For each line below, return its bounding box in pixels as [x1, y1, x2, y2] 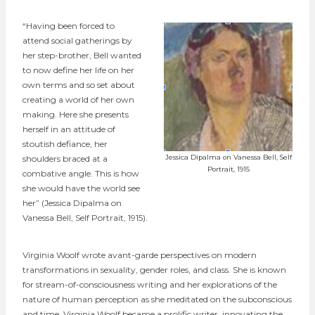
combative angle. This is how [22, 167, 139, 179]
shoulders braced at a [22, 153, 108, 164]
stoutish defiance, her [22, 138, 108, 149]
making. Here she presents [22, 108, 129, 120]
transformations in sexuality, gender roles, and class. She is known [22, 264, 286, 275]
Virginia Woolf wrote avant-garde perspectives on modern [22, 249, 257, 260]
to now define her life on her [22, 64, 134, 75]
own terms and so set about [22, 79, 135, 90]
